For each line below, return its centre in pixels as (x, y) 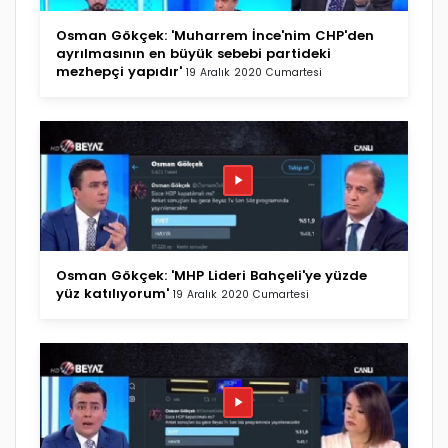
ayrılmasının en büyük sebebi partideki (193, 53)
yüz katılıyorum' (112, 293)
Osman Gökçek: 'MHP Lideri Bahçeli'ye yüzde (211, 275)
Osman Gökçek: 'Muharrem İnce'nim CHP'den (215, 35)
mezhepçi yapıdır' (119, 71)
